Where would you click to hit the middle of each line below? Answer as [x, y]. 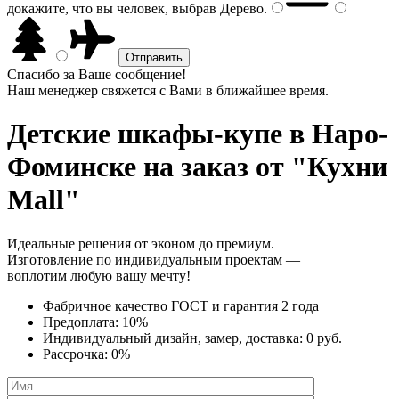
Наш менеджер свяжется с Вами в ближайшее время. [168, 90]
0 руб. [324, 338]
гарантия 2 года [271, 305]
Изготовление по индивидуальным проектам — [154, 259]
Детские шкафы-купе [145, 134]
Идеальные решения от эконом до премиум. [141, 243]
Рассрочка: [77, 354]
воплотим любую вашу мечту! [99, 275]
